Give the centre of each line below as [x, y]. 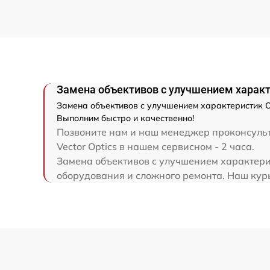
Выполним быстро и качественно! [125, 118]
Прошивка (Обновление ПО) [141, 29]
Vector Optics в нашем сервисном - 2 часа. [155, 147]
